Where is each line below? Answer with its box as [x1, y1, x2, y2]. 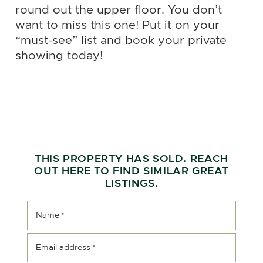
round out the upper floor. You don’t [15, 2, 222, 16]
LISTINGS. [104, 176, 159, 190]
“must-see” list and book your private [15, 32, 227, 47]
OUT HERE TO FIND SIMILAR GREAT [33, 163, 229, 177]
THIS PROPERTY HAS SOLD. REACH [35, 151, 228, 165]
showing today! [15, 48, 103, 62]
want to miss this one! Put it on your [15, 17, 220, 32]
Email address [36, 241, 90, 252]
